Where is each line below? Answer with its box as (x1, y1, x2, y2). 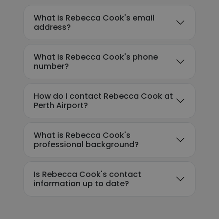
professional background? (34, 139, 139, 150)
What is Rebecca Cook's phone (34, 51, 158, 63)
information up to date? (34, 178, 129, 189)
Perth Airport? (34, 100, 88, 111)
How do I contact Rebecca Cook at (34, 90, 173, 102)
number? (34, 61, 69, 72)
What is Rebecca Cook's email (34, 12, 154, 23)
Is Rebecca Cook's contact (34, 169, 141, 180)
